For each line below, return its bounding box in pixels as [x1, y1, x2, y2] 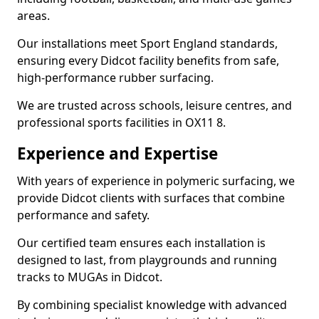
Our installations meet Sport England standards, [17, 36, 278, 51]
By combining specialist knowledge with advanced [17, 297, 287, 313]
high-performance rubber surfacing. [17, 70, 214, 85]
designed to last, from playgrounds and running [17, 252, 277, 268]
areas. [17, 8, 50, 23]
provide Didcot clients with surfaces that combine [17, 190, 285, 206]
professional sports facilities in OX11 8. [17, 115, 226, 130]
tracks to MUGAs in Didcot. [17, 269, 162, 285]
